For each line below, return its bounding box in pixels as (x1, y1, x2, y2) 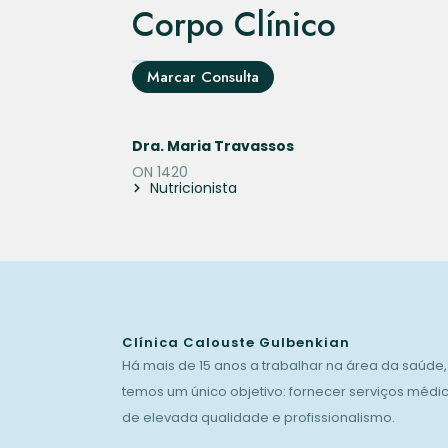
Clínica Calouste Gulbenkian (122, 333, 350, 352)
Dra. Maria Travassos (132, 136, 294, 156)
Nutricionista (149, 178, 237, 198)
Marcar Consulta (147, 66, 259, 88)
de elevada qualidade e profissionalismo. (122, 408, 395, 427)
